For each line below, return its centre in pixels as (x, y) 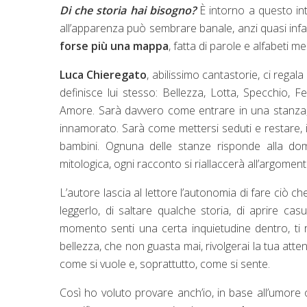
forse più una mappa (114, 46)
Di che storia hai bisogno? (128, 10)
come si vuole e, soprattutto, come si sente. (165, 263)
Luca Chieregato (103, 74)
